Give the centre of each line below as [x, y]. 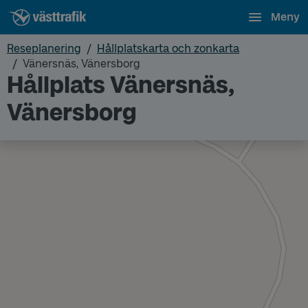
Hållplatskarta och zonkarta [168, 48]
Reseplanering [44, 48]
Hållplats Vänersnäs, [121, 85]
